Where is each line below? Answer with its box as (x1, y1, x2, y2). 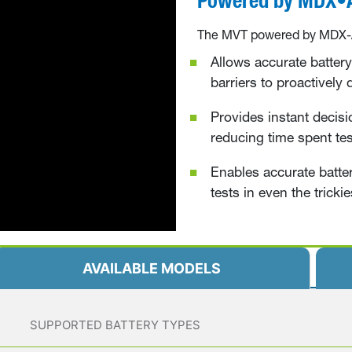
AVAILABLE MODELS (82, 260, 221, 277)
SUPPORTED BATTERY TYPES (30, 317, 200, 333)
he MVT (203, 30, 251, 42)
